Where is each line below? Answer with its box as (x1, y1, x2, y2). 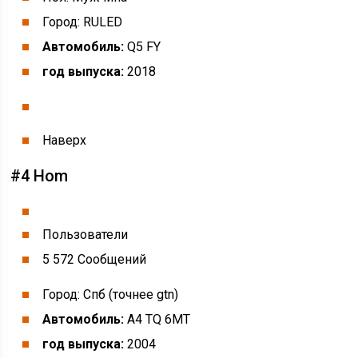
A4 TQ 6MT (124, 312, 191, 327)
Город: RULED (42, 14, 123, 30)
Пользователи (42, 227, 129, 242)
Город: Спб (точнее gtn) (42, 287, 179, 302)
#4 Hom (10, 166, 69, 185)
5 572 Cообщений (42, 252, 147, 267)
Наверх (42, 133, 87, 148)
